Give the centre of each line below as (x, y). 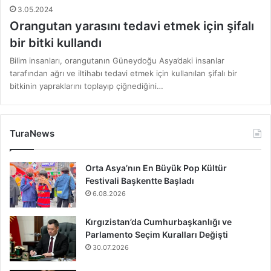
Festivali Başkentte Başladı (140, 181)
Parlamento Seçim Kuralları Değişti (157, 235)
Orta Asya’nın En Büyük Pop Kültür (156, 168)
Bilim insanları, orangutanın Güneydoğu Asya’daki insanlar (117, 61)
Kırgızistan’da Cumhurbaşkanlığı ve (158, 222)
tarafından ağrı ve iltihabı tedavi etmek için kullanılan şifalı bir (123, 73)
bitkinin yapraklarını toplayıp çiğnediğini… (87, 86)
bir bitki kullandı (56, 43)
